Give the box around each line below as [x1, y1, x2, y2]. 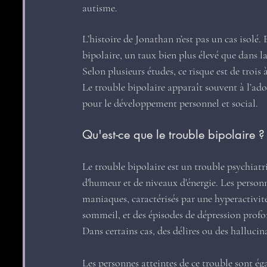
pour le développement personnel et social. [82, 97, 258, 110]
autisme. [82, 1, 117, 15]
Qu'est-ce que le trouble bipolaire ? [82, 127, 265, 143]
